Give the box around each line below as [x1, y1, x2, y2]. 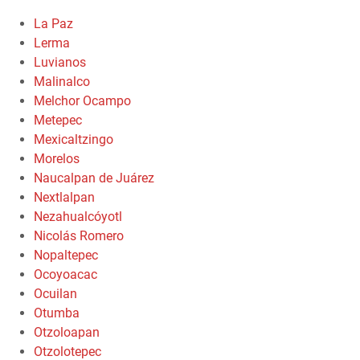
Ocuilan [34, 285, 77, 301]
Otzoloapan [34, 324, 100, 340]
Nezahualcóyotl [34, 208, 122, 224]
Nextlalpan [34, 189, 95, 205]
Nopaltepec [34, 247, 98, 263]
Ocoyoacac [34, 266, 97, 282]
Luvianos [34, 54, 86, 70]
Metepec [34, 112, 82, 128]
